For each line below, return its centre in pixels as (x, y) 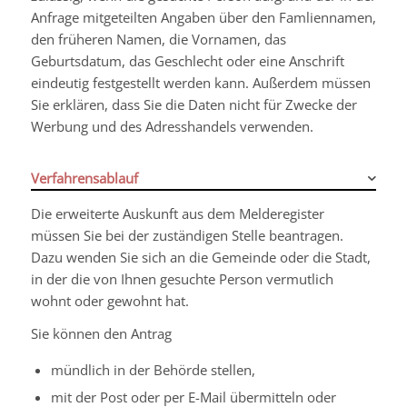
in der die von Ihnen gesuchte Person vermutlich (182, 278)
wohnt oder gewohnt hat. (109, 300)
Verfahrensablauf (84, 178)
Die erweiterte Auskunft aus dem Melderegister (177, 213)
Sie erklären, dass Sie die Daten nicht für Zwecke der (194, 104)
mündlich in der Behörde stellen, (153, 370)
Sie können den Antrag (101, 334)
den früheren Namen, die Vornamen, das (158, 39)
